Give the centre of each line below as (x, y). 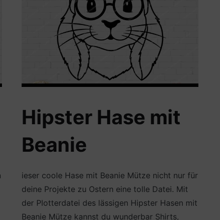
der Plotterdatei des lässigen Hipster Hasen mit (109, 203)
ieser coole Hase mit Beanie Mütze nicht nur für (110, 175)
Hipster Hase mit (101, 117)
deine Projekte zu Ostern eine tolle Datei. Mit (105, 189)
